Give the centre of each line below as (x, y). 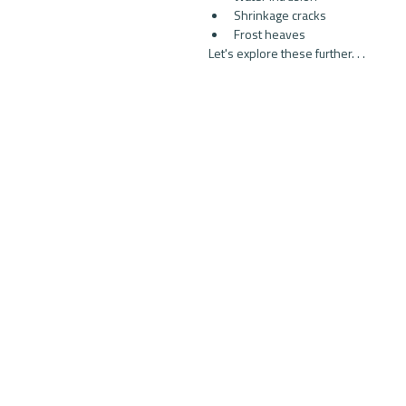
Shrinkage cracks (283, 15)
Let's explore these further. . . (287, 53)
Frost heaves (271, 34)
